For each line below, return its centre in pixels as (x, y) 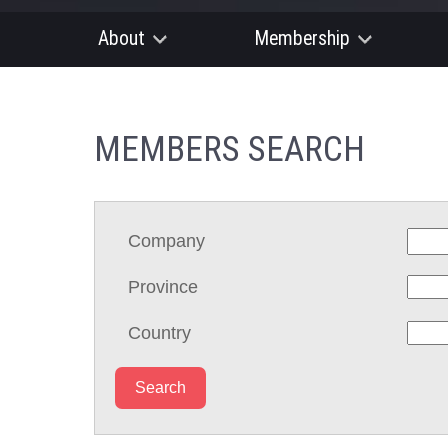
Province (163, 286)
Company (167, 240)
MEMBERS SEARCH (229, 148)
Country (160, 332)
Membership (303, 38)
